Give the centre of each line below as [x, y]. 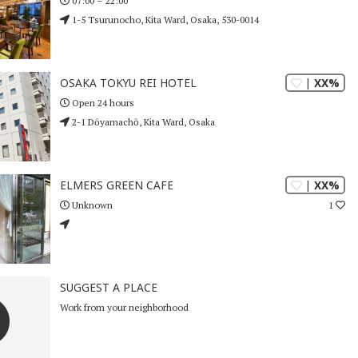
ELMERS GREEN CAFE [116, 185]
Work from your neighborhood [124, 307]
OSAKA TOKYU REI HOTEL [128, 83]
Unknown [91, 205]
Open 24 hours [101, 102]
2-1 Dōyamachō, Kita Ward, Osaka [142, 121]
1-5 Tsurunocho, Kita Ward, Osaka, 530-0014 [164, 19]
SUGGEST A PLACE [108, 288]
